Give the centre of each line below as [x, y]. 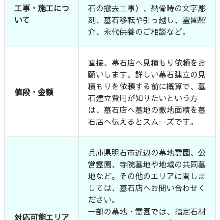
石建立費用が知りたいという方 [143, 97]
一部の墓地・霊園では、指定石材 [147, 211]
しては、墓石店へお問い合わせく [147, 187]
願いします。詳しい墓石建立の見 [147, 74]
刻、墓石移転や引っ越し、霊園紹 [147, 19]
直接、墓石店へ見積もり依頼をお [147, 62]
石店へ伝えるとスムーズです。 [143, 121]
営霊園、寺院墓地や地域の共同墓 [147, 164]
